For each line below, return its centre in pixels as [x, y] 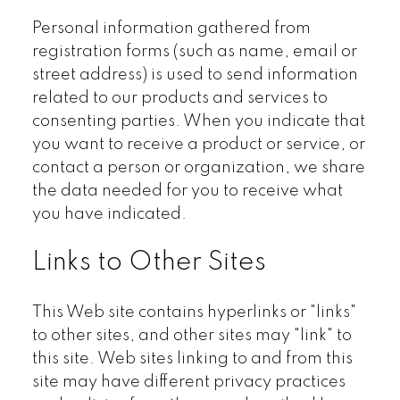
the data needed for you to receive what [187, 192]
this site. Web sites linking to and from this [192, 358]
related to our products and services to [179, 99]
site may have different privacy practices [188, 382]
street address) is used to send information [195, 75]
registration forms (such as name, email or [194, 52]
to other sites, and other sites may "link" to [192, 335]
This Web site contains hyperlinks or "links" [194, 312]
